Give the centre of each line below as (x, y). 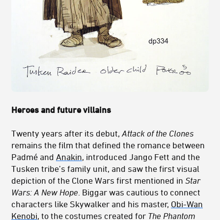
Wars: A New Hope (45, 192)
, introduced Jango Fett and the (141, 157)
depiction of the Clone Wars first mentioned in (98, 180)
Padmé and (34, 157)
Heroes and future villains (61, 110)
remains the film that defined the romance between (108, 145)
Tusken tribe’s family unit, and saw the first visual (105, 169)
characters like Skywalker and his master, (91, 204)
